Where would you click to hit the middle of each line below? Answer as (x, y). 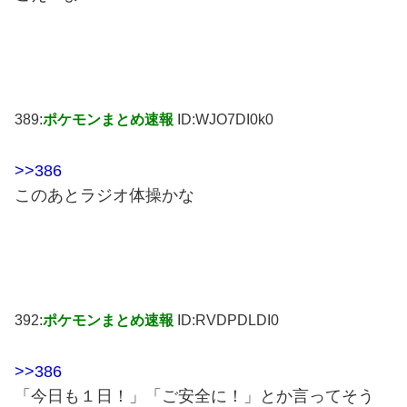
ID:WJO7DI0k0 (225, 120)
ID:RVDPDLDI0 (228, 320)
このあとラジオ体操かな (104, 195)
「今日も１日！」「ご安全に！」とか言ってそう (194, 396)
